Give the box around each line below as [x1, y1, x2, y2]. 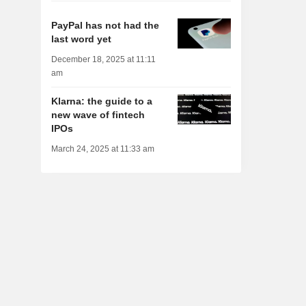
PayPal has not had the [51, 20, 159, 31]
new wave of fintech [51, 109, 145, 121]
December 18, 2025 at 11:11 [51, 55, 156, 65]
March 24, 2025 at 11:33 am [51, 144, 154, 154]
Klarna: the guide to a [51, 96, 152, 107]
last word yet [51, 33, 111, 45]
